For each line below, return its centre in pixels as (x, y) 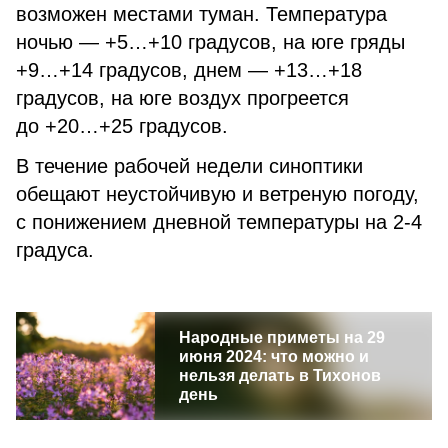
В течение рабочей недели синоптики (189, 166)
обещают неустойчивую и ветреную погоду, (217, 194)
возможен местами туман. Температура (201, 14)
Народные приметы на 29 (281, 337)
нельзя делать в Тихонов (279, 375)
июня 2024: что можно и (273, 356)
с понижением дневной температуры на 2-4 (219, 222)
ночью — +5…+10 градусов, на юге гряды (210, 42)
